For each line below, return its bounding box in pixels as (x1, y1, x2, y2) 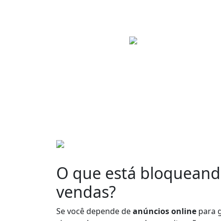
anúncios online (133, 206, 196, 217)
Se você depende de (56, 206, 131, 217)
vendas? (56, 181, 116, 203)
